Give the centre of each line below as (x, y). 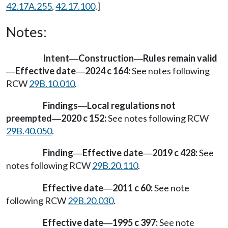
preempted (29, 118)
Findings (60, 106)
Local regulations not (131, 106)
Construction (106, 58)
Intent (56, 58)
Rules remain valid (180, 58)
